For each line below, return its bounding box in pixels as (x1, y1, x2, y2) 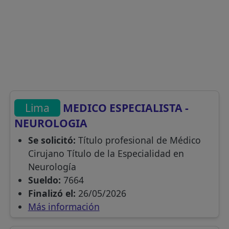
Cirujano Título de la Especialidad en (28, 147, 184, 159)
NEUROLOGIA (14, 115, 88, 130)
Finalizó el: (28, 187, 76, 199)
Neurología (28, 160, 76, 173)
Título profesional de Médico (75, 133, 201, 146)
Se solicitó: (28, 133, 76, 146)
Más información (28, 200, 100, 213)
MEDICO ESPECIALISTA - (60, 100, 189, 116)
